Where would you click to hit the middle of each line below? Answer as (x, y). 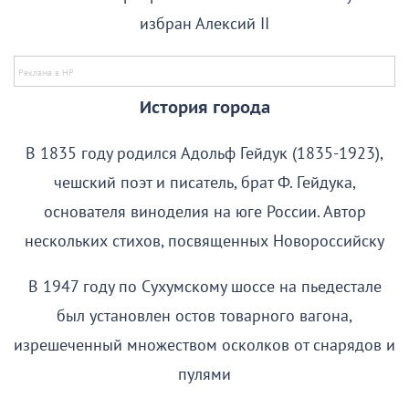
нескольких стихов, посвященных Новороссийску (204, 242)
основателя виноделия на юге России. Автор (204, 213)
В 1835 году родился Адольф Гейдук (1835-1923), (204, 154)
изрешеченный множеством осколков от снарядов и (204, 346)
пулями (204, 375)
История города (204, 109)
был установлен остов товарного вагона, (204, 317)
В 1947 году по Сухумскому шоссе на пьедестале (204, 288)
